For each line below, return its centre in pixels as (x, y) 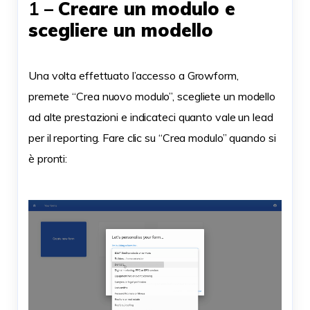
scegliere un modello (121, 30)
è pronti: (48, 158)
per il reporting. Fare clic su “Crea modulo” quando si (152, 138)
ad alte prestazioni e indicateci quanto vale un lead (151, 117)
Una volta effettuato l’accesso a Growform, (134, 75)
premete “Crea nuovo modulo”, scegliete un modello (152, 96)
